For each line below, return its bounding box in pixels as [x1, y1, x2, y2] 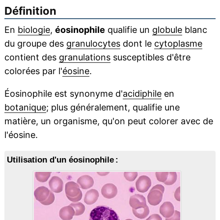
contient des [4, 52, 59, 63]
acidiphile [122, 88, 162, 99]
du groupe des [4, 38, 66, 49]
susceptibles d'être [110, 52, 191, 63]
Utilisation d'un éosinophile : [6, 155, 118, 165]
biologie [17, 25, 50, 35]
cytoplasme [154, 38, 202, 49]
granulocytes [66, 38, 120, 49]
